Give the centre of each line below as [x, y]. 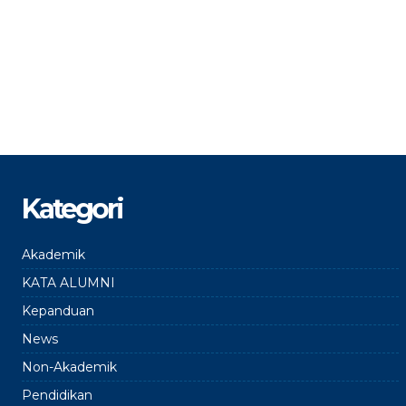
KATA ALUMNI [68, 283]
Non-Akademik [69, 367]
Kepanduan [58, 311]
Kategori [72, 209]
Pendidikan [57, 395]
